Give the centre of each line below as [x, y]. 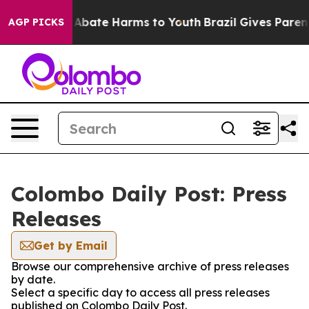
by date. [33, 279]
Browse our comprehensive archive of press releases [150, 266]
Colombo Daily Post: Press [149, 194]
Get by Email [71, 246]
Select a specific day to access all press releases [140, 292]
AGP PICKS [36, 22]
